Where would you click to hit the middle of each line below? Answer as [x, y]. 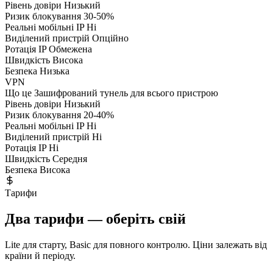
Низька [55, 71]
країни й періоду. [40, 256]
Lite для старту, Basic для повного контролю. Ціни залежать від [136, 245]
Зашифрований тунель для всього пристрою [126, 93]
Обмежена [70, 49]
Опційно [110, 38]
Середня [70, 159]
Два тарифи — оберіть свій [95, 219]
